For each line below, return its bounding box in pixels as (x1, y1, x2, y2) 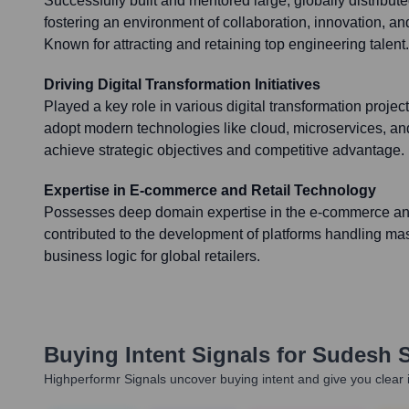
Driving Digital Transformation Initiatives (44, 77, 320, 93)
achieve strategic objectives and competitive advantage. (44, 142, 404, 159)
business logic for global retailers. (44, 248, 260, 265)
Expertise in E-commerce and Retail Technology (44, 183, 376, 199)
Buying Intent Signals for (44, 342, 306, 368)
